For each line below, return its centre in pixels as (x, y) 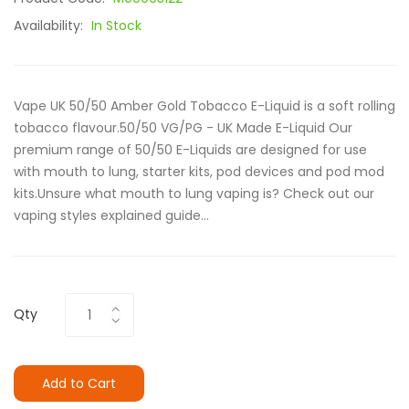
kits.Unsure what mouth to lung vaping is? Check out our (194, 194)
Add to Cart (79, 383)
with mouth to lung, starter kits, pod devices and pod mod (199, 172)
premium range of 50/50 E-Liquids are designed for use (190, 150)
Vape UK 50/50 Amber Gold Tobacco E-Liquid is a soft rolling (204, 106)
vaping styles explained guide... (111, 215)
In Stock (116, 26)
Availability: (50, 26)
